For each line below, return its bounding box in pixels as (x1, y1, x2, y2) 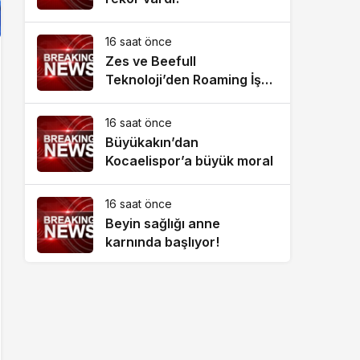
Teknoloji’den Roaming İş (105, 72, 261, 88)
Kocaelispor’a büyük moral (105, 153, 273, 169)
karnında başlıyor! (105, 234, 219, 250)
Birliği (105, 90, 141, 106)
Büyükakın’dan (105, 134, 198, 150)
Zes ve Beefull (105, 53, 196, 69)
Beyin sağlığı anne (105, 215, 220, 231)
